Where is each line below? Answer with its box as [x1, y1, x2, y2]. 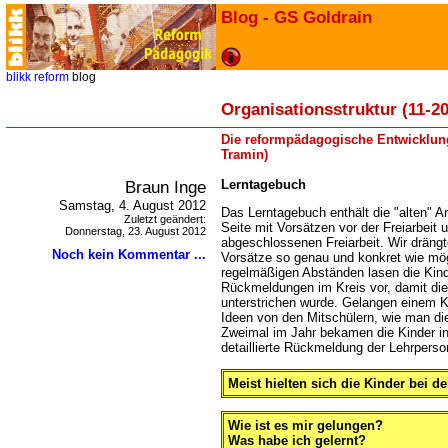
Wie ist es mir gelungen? [228, 417, 383, 433]
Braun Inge [125, 177, 206, 197]
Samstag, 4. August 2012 [59, 198, 206, 213]
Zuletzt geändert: [124, 213, 206, 225]
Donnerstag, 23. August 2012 [65, 225, 206, 237]
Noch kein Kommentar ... [52, 247, 206, 262]
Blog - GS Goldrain [221, 7, 372, 27]
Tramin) [221, 147, 268, 162]
